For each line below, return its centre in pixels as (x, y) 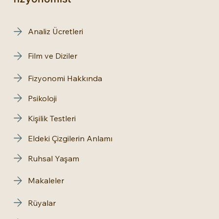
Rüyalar (42, 203)
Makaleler (46, 181)
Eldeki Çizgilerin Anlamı (70, 138)
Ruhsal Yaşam (54, 158)
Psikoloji (42, 98)
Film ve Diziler (53, 56)
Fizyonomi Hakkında (65, 78)
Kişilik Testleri (52, 118)
